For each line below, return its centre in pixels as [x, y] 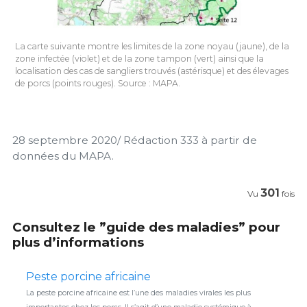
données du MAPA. [63, 156]
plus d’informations [78, 243]
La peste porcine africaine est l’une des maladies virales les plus [138, 293]
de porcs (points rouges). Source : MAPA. [98, 83]
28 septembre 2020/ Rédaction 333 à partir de [135, 140]
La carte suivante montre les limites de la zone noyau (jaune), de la [152, 46]
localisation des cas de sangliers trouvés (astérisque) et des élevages [152, 71]
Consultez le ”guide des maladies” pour [146, 228]
